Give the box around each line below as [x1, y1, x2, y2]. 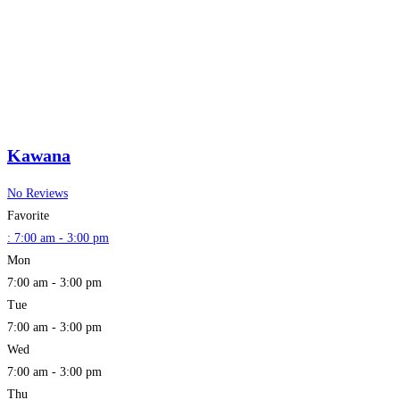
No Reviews [7, 187, 68, 201]
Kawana [7, 145, 71, 165]
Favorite [7, 209, 49, 223]
